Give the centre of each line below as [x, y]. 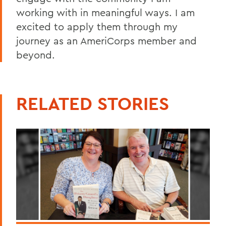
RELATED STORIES [93, 103]
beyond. [36, 54]
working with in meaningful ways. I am [105, 12]
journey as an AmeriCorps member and [106, 40]
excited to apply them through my [97, 26]
